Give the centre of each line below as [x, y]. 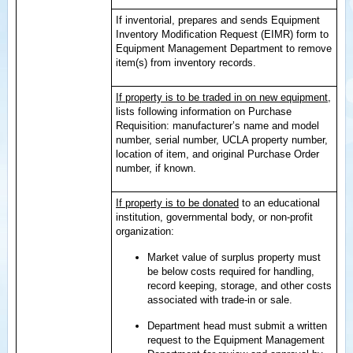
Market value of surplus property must [234, 257]
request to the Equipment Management [236, 340]
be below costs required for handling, [231, 271]
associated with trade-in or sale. [220, 300]
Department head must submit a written [237, 326]
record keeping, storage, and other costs [240, 286]
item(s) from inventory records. [186, 63]
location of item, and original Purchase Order [217, 154]
